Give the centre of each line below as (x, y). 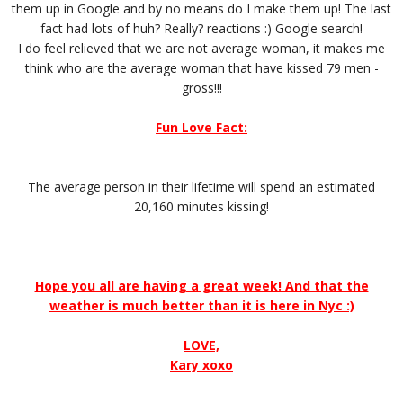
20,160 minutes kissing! (201, 206)
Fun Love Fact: (201, 127)
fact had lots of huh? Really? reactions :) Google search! (201, 28)
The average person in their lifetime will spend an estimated (201, 186)
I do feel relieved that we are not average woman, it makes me (201, 48)
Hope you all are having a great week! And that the (201, 285)
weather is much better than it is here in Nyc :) (201, 305)
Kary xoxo (201, 364)
